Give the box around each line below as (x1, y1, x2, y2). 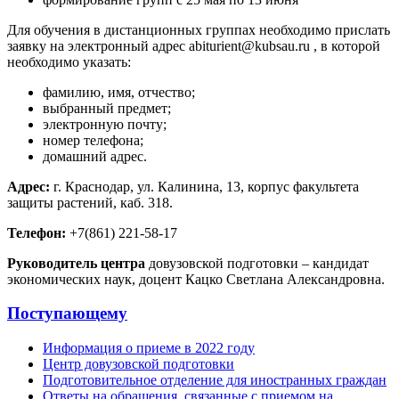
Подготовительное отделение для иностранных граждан (43, 372, 387, 388)
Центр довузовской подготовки (43, 356, 234, 372)
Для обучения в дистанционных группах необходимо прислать (7, 21, 390, 37)
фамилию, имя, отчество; (43, 84, 195, 100)
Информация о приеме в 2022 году (43, 340, 255, 356)
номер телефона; (43, 132, 143, 148)
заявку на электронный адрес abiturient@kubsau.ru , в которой (7, 37, 380, 53)
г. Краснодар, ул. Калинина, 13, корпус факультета (50, 178, 359, 194)
